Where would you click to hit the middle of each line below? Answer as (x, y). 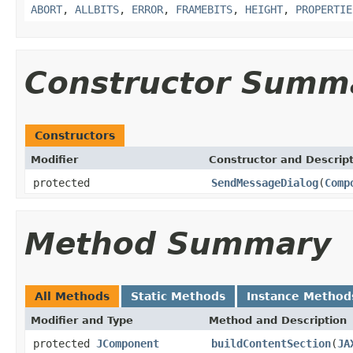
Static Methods (178, 296)
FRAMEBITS (204, 9)
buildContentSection (271, 343)
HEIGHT (264, 9)
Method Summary (178, 243)
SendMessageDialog (265, 182)
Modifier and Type (82, 320)
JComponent (128, 343)
